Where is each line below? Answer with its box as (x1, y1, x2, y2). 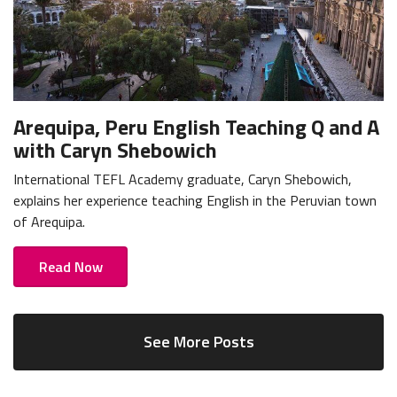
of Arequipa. (13, 210, 85, 232)
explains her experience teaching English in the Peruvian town (13, 189, 377, 211)
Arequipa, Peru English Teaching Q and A (13, 110, 379, 143)
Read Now (38, 255, 103, 277)
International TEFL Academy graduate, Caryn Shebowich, (13, 167, 352, 190)
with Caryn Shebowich (13, 133, 217, 166)
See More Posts (143, 329, 254, 354)
